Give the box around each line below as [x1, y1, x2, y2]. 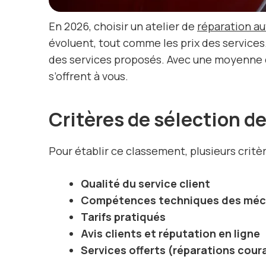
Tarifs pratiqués [81, 210, 166, 224]
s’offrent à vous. [49, 69, 128, 84]
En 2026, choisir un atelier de [49, 19, 197, 34]
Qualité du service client [81, 176, 210, 191]
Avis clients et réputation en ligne [81, 226, 260, 241]
